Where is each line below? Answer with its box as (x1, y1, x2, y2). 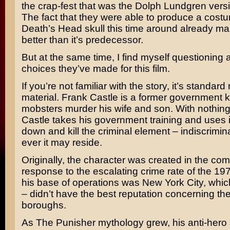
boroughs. (21, 200, 66, 210)
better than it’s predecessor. (21, 34, 143, 45)
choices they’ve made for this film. (21, 63, 170, 74)
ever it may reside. (21, 137, 102, 148)
